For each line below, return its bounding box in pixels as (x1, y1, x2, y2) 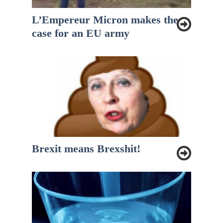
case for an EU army (32, 26, 129, 39)
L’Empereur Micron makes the (32, 13, 178, 26)
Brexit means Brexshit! (32, 142, 140, 155)
